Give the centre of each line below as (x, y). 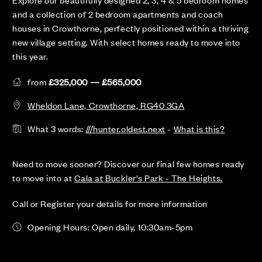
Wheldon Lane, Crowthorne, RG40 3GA (106, 105)
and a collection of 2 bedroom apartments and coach (118, 14)
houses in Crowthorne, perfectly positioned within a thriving (131, 28)
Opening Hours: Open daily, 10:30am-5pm (110, 227)
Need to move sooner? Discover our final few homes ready (128, 164)
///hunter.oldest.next (125, 129)
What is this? (199, 129)
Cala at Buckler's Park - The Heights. (148, 178)
